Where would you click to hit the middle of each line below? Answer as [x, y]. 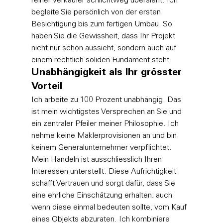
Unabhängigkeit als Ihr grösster [108, 73]
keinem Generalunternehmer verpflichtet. [102, 148]
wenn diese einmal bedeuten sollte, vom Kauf [110, 207]
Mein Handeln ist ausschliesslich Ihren [97, 160]
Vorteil [47, 87]
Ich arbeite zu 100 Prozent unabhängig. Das [107, 100]
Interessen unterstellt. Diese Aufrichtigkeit [105, 171]
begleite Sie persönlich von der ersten [97, 12]
